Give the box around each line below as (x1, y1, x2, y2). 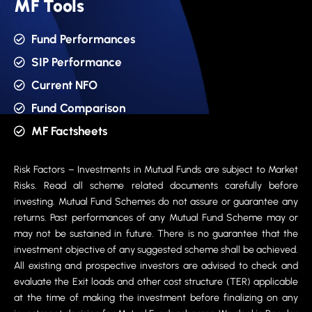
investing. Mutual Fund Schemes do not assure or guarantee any (14, 195, 298, 208)
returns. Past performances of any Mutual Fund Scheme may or (14, 211, 298, 224)
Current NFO (31, 77, 97, 92)
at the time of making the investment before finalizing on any (14, 291, 298, 304)
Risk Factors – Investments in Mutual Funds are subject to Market (14, 163, 298, 175)
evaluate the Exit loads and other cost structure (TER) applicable (14, 275, 298, 288)
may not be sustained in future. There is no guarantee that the (14, 227, 298, 240)
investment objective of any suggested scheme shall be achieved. (14, 243, 298, 256)
